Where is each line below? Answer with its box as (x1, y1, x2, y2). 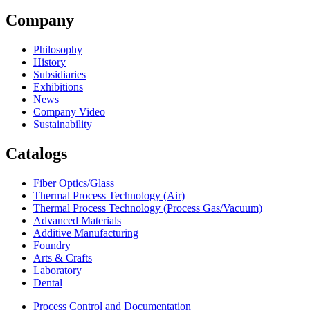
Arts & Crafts (33, 251, 92, 264)
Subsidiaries (33, 68, 86, 80)
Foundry (33, 239, 71, 251)
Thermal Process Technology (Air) (33, 189, 185, 201)
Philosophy (33, 43, 82, 55)
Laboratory (33, 264, 82, 276)
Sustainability (33, 118, 92, 130)
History (33, 55, 66, 68)
